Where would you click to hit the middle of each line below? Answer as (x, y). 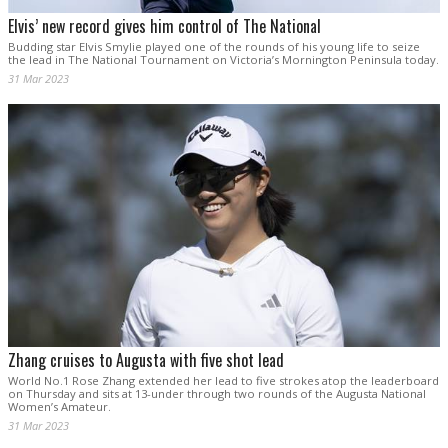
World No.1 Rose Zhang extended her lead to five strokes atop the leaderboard (223, 381)
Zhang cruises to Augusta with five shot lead (146, 360)
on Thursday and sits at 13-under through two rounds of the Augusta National (217, 394)
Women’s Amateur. (59, 407)
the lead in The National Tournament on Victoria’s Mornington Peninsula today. (223, 59)
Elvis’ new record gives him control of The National (164, 25)
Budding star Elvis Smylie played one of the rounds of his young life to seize (214, 46)
